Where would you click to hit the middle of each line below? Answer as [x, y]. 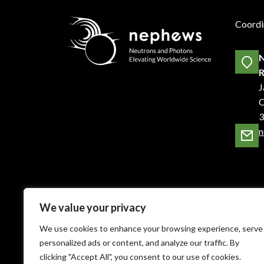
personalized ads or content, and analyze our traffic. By [139, 242]
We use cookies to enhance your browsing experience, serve [151, 228]
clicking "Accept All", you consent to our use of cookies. [140, 257]
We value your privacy [93, 207]
